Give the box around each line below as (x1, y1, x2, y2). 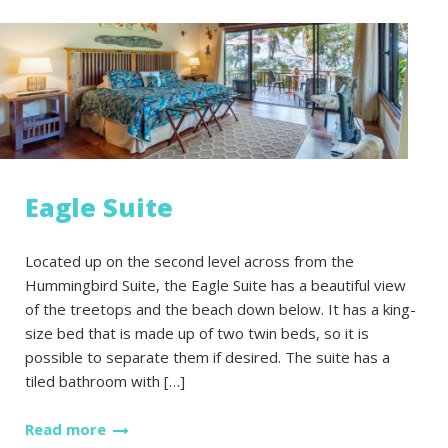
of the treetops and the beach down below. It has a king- (25, 299, 416, 319)
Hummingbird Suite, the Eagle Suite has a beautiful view (25, 275, 406, 295)
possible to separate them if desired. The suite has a (25, 347, 390, 367)
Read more (25, 419, 106, 439)
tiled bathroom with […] (25, 371, 185, 391)
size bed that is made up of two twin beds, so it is (25, 323, 369, 343)
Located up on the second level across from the (25, 251, 354, 271)
